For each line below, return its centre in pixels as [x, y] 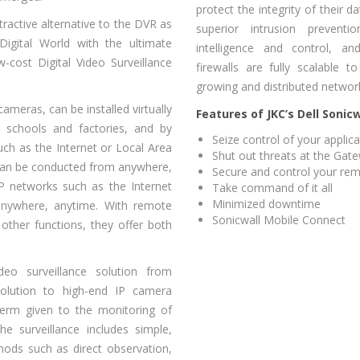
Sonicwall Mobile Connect [279, 219]
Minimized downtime [266, 203]
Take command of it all [272, 187]
